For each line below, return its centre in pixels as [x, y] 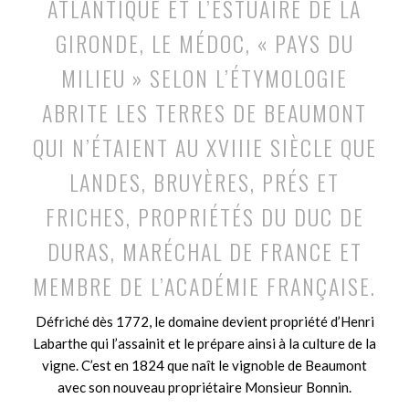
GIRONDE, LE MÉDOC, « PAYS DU [204, 43]
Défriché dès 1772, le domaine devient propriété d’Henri [204, 321]
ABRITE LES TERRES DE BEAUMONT [204, 112]
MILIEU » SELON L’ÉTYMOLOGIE [204, 78]
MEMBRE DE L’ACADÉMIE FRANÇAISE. [204, 286]
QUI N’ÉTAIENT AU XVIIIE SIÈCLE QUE [204, 147]
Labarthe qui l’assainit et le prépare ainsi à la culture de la [204, 343]
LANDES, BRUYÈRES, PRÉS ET [204, 182]
